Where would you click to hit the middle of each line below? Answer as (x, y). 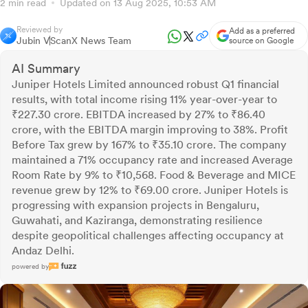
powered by (30, 266)
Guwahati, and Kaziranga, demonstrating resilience (137, 221)
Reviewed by (40, 30)
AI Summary (46, 69)
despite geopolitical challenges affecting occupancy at (148, 236)
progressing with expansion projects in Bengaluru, (135, 206)
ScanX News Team (91, 41)
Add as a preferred (262, 31)
